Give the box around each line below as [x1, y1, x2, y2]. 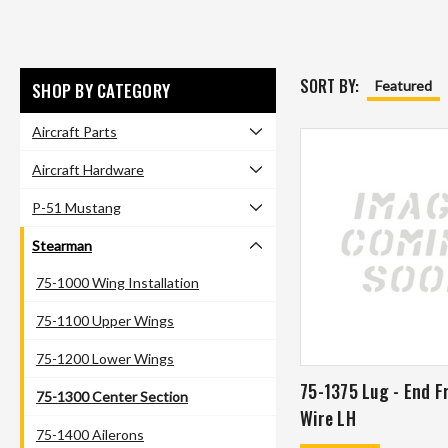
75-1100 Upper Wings [36, 311, 174, 329]
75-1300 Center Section [36, 387, 188, 405]
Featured [375, 76, 432, 94]
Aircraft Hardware [32, 160, 144, 178]
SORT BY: [300, 73, 359, 98]
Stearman [32, 236, 92, 254]
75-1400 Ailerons [36, 425, 144, 443]
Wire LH [300, 405, 356, 432]
